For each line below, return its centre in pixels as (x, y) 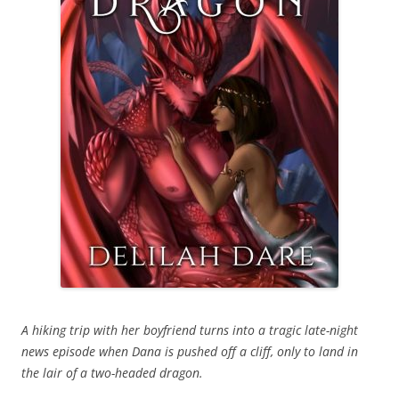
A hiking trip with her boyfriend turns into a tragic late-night (190, 330)
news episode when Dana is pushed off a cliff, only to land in (190, 351)
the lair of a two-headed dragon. (112, 372)
